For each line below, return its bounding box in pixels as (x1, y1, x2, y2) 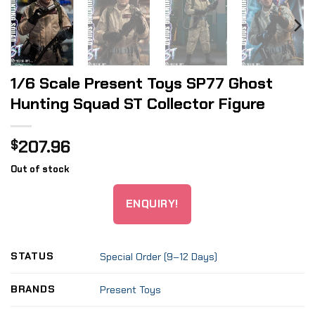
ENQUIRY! (125, 196, 179, 211)
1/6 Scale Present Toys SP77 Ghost (11, 72, 273, 94)
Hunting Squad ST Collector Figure (11, 93, 265, 114)
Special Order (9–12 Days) (100, 250, 218, 264)
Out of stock (11, 162, 69, 175)
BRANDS (11, 283, 56, 296)
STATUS (11, 250, 54, 263)
